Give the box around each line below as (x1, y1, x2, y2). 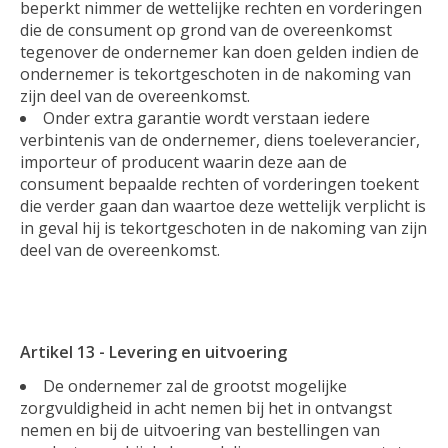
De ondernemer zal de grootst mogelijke (43, 374, 347, 397)
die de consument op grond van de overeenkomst (20, 18, 392, 41)
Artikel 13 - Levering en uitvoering (20, 340, 287, 363)
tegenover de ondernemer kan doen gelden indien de (20, 40, 419, 63)
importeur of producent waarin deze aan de (20, 150, 347, 173)
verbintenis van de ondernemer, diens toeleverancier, (20, 128, 420, 151)
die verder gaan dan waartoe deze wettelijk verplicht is (20, 194, 426, 217)
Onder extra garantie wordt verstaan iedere (43, 106, 370, 129)
